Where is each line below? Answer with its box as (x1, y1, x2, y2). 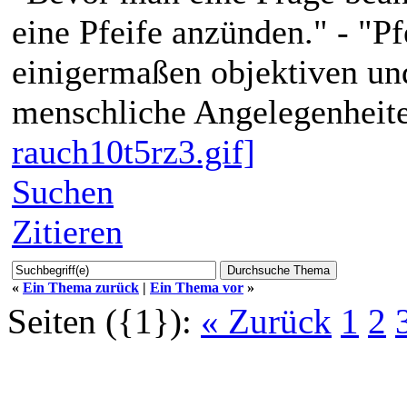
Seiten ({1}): (7, 301, 192, 341)
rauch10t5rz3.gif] (12, 132, 255, 171)
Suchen (12, 172, 114, 211)
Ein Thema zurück (23, 279, 139, 295)
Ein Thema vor (150, 279, 243, 295)
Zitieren (12, 212, 123, 251)
